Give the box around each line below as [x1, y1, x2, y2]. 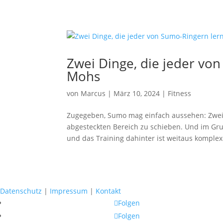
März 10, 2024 [113, 89, 160, 98]
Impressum [50, 186, 88, 196]
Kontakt [96, 186, 121, 196]
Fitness [168, 89, 192, 98]
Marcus [81, 89, 106, 98]
